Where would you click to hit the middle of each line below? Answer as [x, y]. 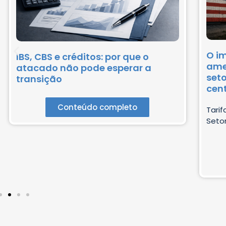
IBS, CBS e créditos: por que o [82, 56]
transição [39, 79]
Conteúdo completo [98, 107]
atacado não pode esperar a [83, 68]
